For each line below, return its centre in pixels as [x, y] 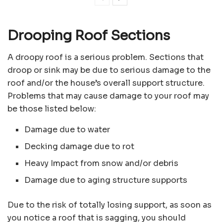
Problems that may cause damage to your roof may [108, 96]
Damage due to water [67, 130]
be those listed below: [52, 109]
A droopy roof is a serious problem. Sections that [106, 57]
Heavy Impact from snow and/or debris [102, 164]
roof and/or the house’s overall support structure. [106, 83]
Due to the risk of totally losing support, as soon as [110, 205]
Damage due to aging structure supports [106, 180]
